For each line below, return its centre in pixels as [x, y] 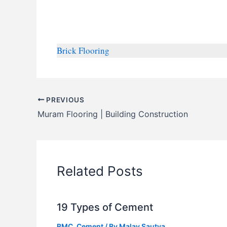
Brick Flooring [83, 50]
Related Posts [100, 171]
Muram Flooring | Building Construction [113, 114]
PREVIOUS [64, 100]
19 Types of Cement [105, 207]
